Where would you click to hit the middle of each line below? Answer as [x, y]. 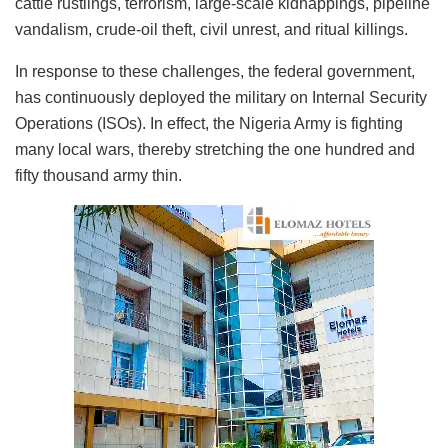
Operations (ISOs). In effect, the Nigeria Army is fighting [209, 124]
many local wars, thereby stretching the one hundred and [215, 150]
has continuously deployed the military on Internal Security [221, 98]
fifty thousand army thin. [98, 176]
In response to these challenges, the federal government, [215, 72]
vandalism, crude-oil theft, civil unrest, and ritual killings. [211, 30]
